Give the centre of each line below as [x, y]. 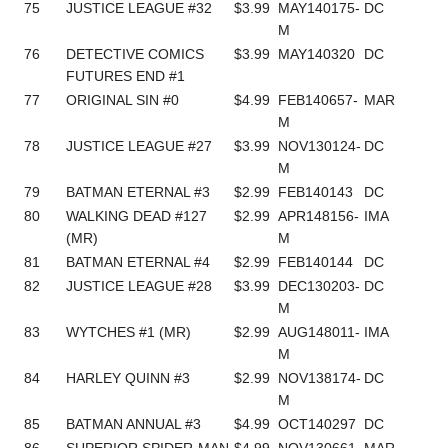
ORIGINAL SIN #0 [123, 99]
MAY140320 [317, 53]
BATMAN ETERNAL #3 [138, 191]
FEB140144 [316, 261]
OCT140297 [317, 423]
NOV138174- [320, 377]
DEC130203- [319, 285]
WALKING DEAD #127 [137, 215]
